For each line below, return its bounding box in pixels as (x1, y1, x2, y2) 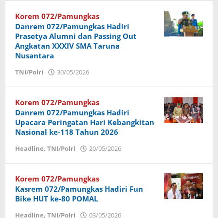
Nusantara (15, 51, 54, 61)
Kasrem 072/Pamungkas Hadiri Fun (15, 184, 143, 194)
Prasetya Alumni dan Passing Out (15, 31, 137, 41)
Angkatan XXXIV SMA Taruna (15, 41, 120, 51)
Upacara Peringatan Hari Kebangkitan (15, 117, 154, 127)
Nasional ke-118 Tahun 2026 (15, 127, 118, 137)
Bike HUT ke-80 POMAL (15, 194, 98, 204)
